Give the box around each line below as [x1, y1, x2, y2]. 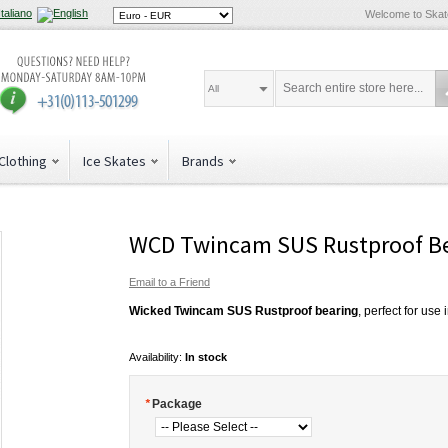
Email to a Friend [129, 276, 210, 288]
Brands [182, 152, 224, 170]
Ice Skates [83, 152, 146, 170]
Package [152, 397, 202, 411]
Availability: [129, 351, 185, 363]
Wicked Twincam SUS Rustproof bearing [129, 304, 358, 318]
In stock [185, 351, 227, 363]
